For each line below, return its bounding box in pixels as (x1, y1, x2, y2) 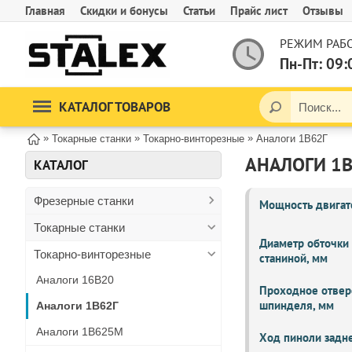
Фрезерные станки (34, 194, 134, 207)
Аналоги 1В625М (36, 325, 123, 338)
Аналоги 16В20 (36, 273, 114, 286)
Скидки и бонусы (80, 3, 168, 18)
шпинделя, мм (259, 298, 334, 313)
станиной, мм (259, 251, 328, 266)
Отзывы (302, 3, 343, 18)
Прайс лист (230, 3, 288, 18)
